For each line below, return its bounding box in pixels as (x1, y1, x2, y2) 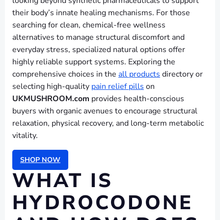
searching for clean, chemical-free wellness (12, 20, 165, 30)
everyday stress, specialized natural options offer (12, 44, 185, 55)
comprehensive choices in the (12, 69, 118, 80)
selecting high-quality (12, 81, 91, 92)
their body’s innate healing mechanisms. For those (12, 7, 190, 18)
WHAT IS (12, 167, 113, 194)
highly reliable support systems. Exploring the (12, 56, 175, 67)
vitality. (12, 130, 38, 141)
